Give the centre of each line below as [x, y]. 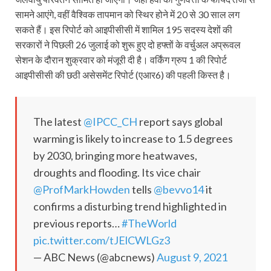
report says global [180, 121]
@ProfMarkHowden [82, 189]
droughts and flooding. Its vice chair [117, 172]
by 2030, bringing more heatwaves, [115, 155]
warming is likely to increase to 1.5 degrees [133, 138]
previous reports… [77, 223]
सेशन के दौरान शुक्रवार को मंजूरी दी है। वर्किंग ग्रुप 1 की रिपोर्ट [121, 59]
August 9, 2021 [192, 257]
